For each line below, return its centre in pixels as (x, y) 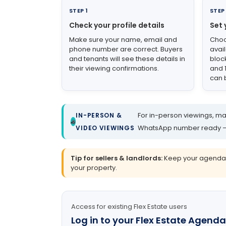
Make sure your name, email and (123, 40)
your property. (94, 168)
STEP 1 (79, 11)
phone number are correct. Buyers (126, 49)
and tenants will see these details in (127, 59)
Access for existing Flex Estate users (129, 207)
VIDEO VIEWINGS (105, 128)
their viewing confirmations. (114, 69)
